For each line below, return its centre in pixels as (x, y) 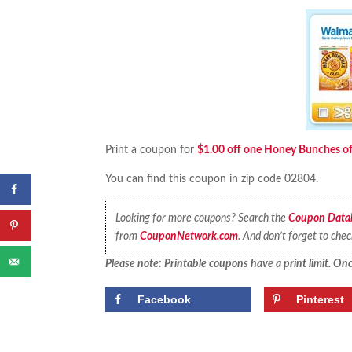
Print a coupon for (152, 150)
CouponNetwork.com (189, 236)
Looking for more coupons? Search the (202, 218)
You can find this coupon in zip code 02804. (212, 180)
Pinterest (321, 299)
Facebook (165, 299)
